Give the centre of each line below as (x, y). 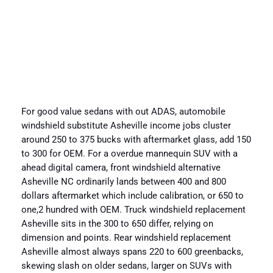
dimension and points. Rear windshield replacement (126, 238)
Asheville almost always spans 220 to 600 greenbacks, (132, 252)
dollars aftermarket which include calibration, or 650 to (132, 196)
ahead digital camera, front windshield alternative (121, 168)
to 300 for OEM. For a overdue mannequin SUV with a (129, 154)
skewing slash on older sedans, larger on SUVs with (126, 266)
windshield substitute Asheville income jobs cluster (126, 126)
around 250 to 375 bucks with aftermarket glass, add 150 (136, 140)
